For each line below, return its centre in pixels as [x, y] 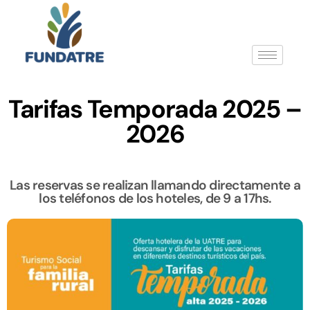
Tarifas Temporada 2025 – [155, 109]
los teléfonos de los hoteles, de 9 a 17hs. [155, 198]
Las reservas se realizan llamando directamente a [155, 185]
